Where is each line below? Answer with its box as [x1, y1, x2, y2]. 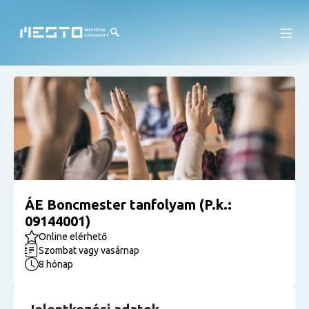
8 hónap [39, 259, 73, 270]
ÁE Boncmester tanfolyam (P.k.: [25, 197, 232, 212]
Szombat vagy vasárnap [39, 245, 139, 256]
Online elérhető [39, 231, 107, 242]
